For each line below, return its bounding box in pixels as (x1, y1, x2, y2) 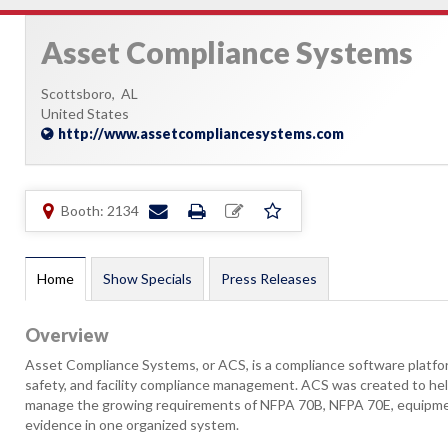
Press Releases (221, 270, 317, 287)
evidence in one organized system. (25, 416, 239, 433)
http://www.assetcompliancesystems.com (58, 125, 344, 142)
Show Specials (103, 270, 192, 287)
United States (41, 105, 129, 122)
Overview (25, 324, 109, 346)
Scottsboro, (41, 85, 121, 102)
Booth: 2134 (61, 202, 139, 219)
